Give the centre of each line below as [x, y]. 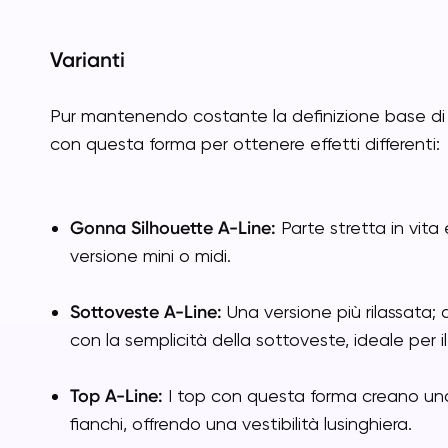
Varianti [87, 59]
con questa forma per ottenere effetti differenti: [245, 143]
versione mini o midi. [150, 255]
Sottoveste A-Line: [146, 312]
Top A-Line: [116, 396]
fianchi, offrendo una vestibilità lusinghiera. [241, 423]
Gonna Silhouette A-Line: [173, 228]
